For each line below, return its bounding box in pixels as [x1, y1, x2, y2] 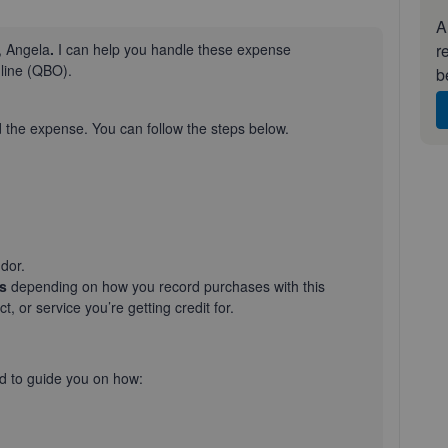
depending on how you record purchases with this [11, 276, 325, 296]
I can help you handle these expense [58, 39, 291, 59]
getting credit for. [124, 297, 234, 317]
